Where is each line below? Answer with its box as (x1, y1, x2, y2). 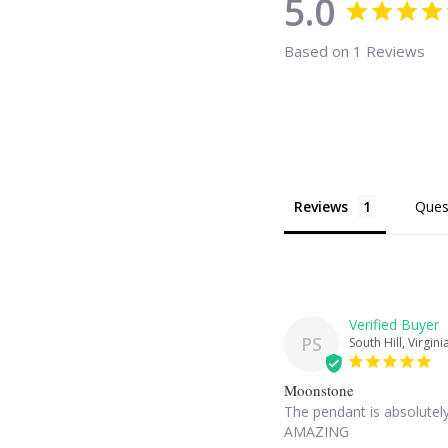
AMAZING (283, 421, 349, 441)
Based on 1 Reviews (283, 40, 425, 61)
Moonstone (283, 379, 354, 400)
